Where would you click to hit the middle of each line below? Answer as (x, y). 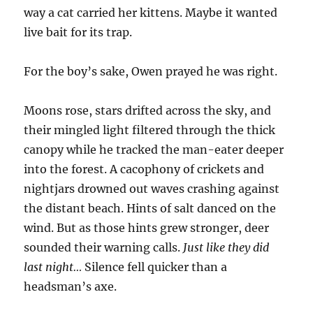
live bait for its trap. (78, 32)
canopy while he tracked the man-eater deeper (154, 150)
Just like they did (226, 248)
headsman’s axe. (71, 287)
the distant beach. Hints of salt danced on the (150, 209)
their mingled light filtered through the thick (150, 130)
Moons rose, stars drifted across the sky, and (148, 111)
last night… (54, 267)
